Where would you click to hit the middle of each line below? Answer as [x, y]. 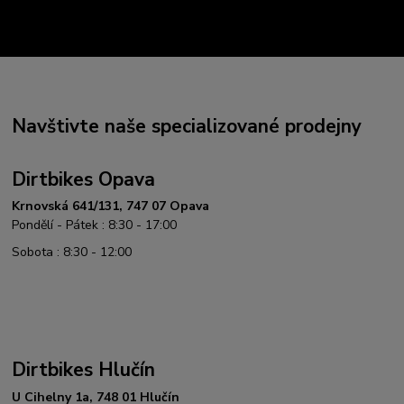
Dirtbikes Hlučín [84, 370]
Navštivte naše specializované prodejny [187, 127]
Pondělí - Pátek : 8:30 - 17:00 [95, 225]
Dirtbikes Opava [84, 179]
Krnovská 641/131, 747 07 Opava [111, 207]
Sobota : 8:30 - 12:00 [72, 252]
